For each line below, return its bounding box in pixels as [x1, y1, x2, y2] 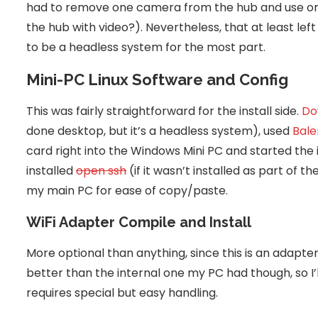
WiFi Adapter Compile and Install [26, 214, 251, 231]
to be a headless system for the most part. [26, 39, 265, 56]
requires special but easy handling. [26, 285, 218, 302]
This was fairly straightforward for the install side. [26, 103, 302, 120]
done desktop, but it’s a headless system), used [26, 123, 292, 140]
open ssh [76, 163, 126, 180]
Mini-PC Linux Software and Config [26, 70, 288, 89]
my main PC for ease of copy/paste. [26, 182, 228, 199]
